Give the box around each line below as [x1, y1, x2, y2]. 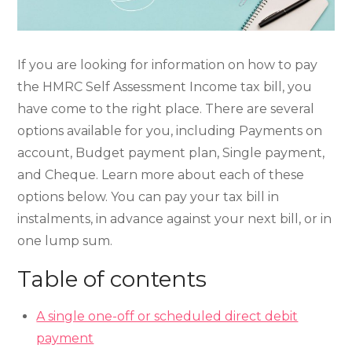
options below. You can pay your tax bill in [17, 189, 280, 204]
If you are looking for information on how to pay [17, 57, 318, 72]
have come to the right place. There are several [17, 101, 315, 116]
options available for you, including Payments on [17, 123, 323, 138]
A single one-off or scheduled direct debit [36, 308, 299, 324]
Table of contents [17, 265, 207, 292]
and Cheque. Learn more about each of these [17, 167, 305, 182]
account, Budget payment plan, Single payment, [17, 145, 325, 160]
